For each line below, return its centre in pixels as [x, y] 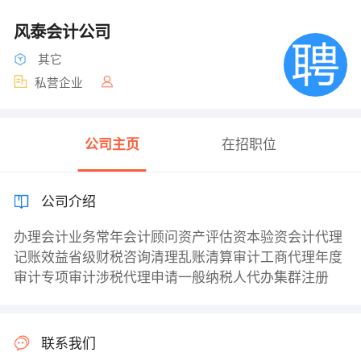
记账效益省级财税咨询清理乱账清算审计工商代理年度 [178, 258]
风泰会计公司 [64, 32]
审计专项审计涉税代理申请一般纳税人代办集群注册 [171, 278]
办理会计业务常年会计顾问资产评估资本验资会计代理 [178, 238]
